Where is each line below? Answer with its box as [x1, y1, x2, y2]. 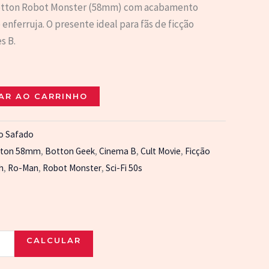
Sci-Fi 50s [106, 162, 142, 174]
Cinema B [99, 145, 136, 157]
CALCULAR [26, 235, 81, 245]
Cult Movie [141, 145, 181, 157]
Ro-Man [8, 162, 38, 174]
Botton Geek [45, 145, 95, 157]
